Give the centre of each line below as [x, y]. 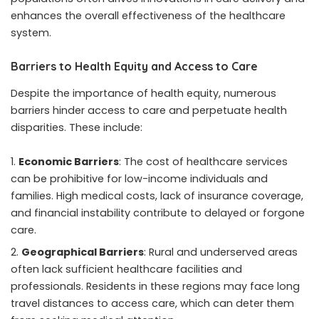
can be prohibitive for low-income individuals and [139, 178]
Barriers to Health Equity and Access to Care [134, 67]
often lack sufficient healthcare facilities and [126, 269]
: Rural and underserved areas [221, 252]
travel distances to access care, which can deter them [152, 303]
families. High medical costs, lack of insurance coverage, [157, 195]
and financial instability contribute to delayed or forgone [158, 213]
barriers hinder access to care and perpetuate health [149, 110]
